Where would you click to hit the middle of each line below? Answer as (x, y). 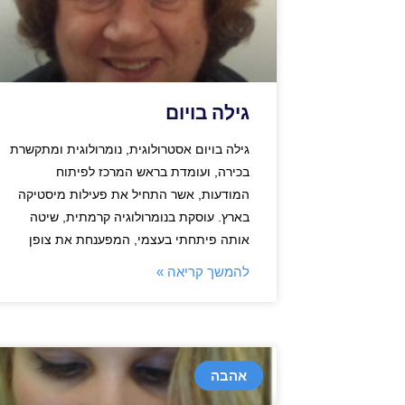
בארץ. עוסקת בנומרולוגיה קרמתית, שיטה (140, 217)
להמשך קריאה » (203, 272)
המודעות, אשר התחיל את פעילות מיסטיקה (134, 195)
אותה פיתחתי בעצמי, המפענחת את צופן (139, 240)
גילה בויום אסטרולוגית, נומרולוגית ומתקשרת (130, 150)
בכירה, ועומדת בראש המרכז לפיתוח (153, 172)
